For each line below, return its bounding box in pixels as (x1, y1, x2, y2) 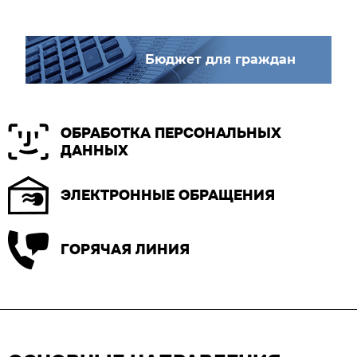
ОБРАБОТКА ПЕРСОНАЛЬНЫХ (61, 124, 281, 142)
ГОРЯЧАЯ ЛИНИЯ (61, 241, 190, 259)
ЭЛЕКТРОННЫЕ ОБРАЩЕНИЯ (61, 186, 275, 204)
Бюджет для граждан (145, 51, 296, 67)
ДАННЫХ (61, 141, 128, 159)
